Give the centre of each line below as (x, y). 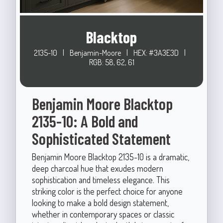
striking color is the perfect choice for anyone (107, 191)
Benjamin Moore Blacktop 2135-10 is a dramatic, (110, 157)
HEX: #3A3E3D (157, 53)
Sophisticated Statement (101, 138)
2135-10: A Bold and (85, 121)
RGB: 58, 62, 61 (111, 62)
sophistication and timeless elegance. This (101, 179)
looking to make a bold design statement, (100, 202)
